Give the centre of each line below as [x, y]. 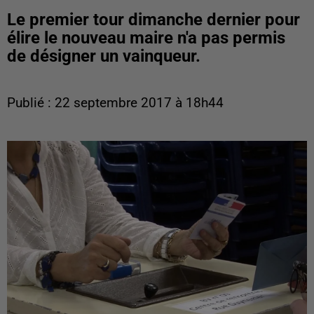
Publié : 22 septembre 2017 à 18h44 [115, 103]
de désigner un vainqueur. [104, 56]
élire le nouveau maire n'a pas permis [146, 38]
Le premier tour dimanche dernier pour [153, 20]
